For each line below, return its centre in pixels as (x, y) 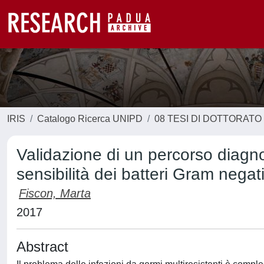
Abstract (42, 247)
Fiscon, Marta (55, 193)
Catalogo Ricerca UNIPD (90, 119)
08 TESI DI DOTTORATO (208, 119)
